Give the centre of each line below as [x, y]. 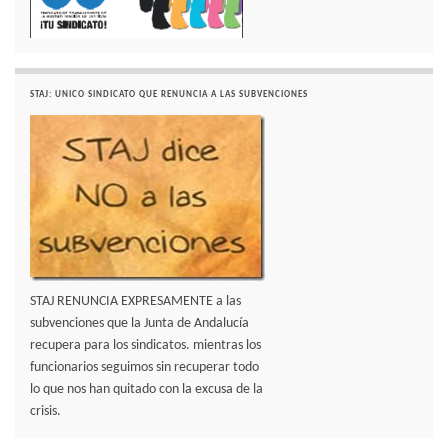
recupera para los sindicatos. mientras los [145, 346]
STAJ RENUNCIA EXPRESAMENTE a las [135, 302]
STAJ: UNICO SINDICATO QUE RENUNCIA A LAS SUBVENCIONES [169, 95]
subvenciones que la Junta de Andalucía [139, 324]
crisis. [45, 412]
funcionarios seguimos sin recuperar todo [144, 368]
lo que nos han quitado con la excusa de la [146, 390]
